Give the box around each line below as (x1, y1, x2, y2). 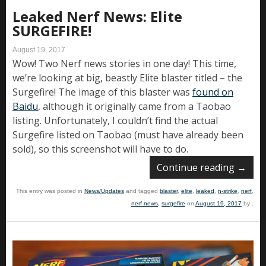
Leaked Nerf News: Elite (12, 6, 182, 26)
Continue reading (157, 160, 237, 174)
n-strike (218, 187, 237, 194)
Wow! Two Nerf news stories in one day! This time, (12, 56, 236, 70)
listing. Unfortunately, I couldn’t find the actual (12, 113, 218, 127)
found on (192, 85, 233, 99)
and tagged (124, 187, 160, 194)
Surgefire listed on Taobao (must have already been (12, 128, 243, 141)
